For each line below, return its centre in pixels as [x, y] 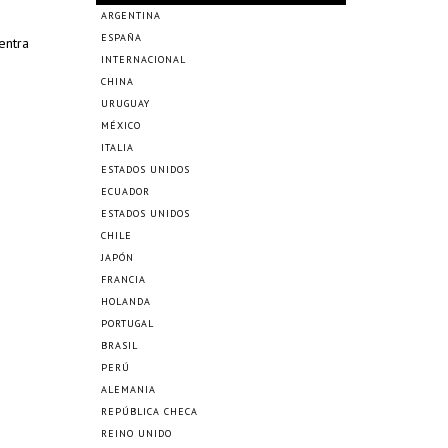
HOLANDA [126, 301]
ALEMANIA [128, 389]
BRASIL [119, 345]
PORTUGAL [127, 323]
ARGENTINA [131, 15]
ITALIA [117, 147]
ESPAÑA [121, 37]
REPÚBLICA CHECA [149, 411]
